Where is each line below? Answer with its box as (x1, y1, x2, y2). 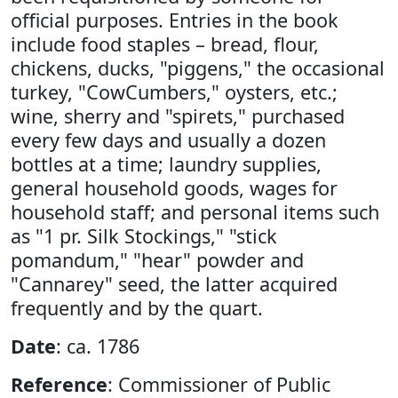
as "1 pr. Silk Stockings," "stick (11, 222, 277, 249)
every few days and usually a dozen (11, 126, 326, 153)
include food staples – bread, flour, (11, 30, 319, 57)
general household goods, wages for (11, 174, 338, 201)
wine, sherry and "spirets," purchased (11, 102, 345, 129)
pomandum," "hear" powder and (11, 246, 304, 273)
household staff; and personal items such (11, 198, 379, 225)
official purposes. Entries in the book (11, 6, 338, 33)
